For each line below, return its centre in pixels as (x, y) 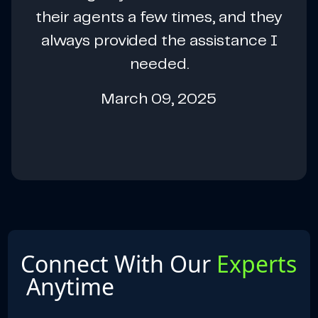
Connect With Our (119, 264)
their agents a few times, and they (159, 18)
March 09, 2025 (159, 99)
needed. (159, 65)
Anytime (68, 286)
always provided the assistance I (159, 41)
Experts (257, 264)
